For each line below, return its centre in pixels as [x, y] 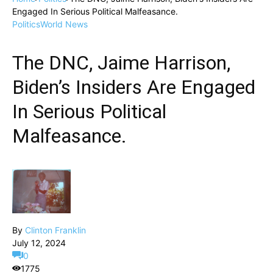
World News [64, 24]
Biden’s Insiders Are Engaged [134, 87]
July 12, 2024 [39, 243]
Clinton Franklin [55, 230]
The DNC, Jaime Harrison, [121, 63]
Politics [26, 24]
